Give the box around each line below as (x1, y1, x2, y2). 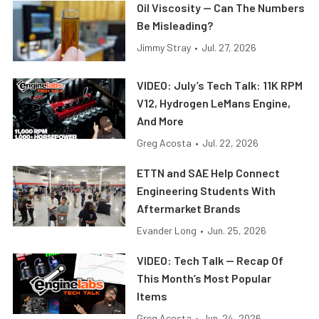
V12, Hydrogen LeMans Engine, (137, 95, 291, 110)
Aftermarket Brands (137, 201, 241, 215)
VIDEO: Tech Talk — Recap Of (137, 253, 284, 267)
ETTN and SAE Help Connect (137, 165, 281, 179)
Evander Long (137, 224, 197, 236)
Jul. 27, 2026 (202, 41, 257, 53)
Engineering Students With (137, 183, 276, 197)
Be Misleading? (137, 18, 214, 32)
